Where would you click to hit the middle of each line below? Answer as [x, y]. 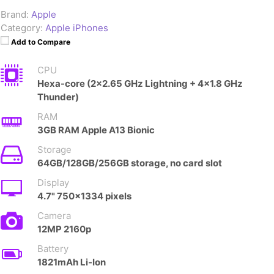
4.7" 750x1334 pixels [84, 196]
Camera [54, 215]
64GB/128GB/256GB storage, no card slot [130, 163]
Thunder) [58, 97]
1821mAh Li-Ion [72, 262]
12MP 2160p [64, 229]
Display [53, 182]
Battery [53, 248]
